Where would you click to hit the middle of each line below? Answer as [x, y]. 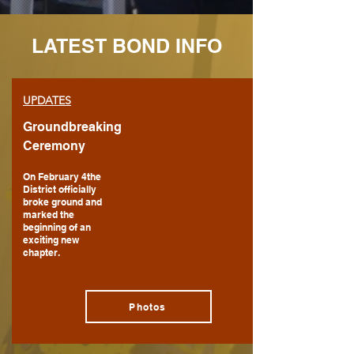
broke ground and [62, 202]
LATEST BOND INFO [126, 46]
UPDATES [47, 100]
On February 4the [62, 177]
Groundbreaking [72, 127]
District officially [60, 189]
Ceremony [54, 146]
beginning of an [57, 227]
